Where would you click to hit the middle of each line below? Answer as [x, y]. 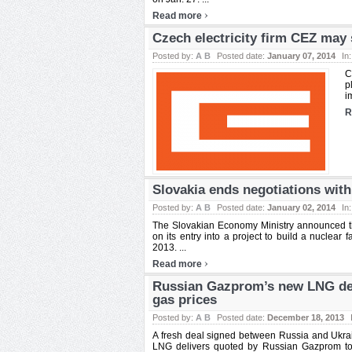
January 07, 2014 [301, 56]
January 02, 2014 [301, 207]
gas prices [185, 300]
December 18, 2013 [306, 317]
